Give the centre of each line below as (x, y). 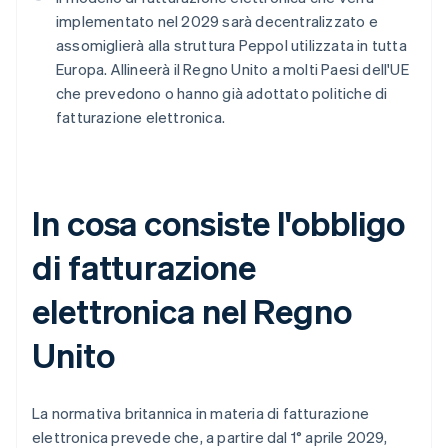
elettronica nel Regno (192, 311)
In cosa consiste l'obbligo (219, 223)
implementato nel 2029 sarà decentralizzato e (217, 21)
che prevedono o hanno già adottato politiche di (222, 93)
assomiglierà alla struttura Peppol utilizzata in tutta (231, 45)
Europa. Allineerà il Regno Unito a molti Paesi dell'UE (232, 69)
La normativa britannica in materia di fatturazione (201, 413)
